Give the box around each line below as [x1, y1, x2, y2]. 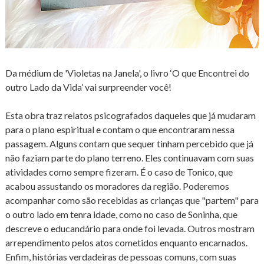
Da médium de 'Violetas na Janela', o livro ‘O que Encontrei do [5, 67, 249, 79]
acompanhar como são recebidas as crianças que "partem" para [5, 194, 259, 206]
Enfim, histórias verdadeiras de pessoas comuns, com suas [5, 251, 236, 263]
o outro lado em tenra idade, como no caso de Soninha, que [5, 209, 237, 220]
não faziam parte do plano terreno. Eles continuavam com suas [5, 152, 254, 164]
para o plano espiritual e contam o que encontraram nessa [5, 124, 235, 136]
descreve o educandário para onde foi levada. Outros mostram [5, 223, 255, 235]
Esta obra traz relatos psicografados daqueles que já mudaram [5, 110, 256, 121]
